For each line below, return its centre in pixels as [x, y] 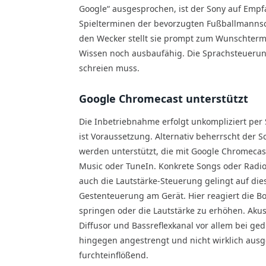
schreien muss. [109, 68]
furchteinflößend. [115, 255]
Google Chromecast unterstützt [164, 98]
